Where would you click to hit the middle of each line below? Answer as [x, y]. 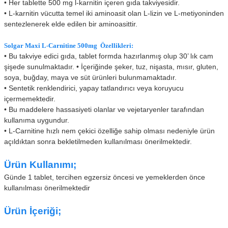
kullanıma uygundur [36, 120]
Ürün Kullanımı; [40, 165]
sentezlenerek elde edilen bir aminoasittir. [72, 24]
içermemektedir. [30, 99]
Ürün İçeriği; [33, 211]
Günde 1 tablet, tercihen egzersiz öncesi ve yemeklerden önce [105, 177]
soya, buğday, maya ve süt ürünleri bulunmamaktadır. [90, 77]
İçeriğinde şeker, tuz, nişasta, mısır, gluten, [150, 67]
